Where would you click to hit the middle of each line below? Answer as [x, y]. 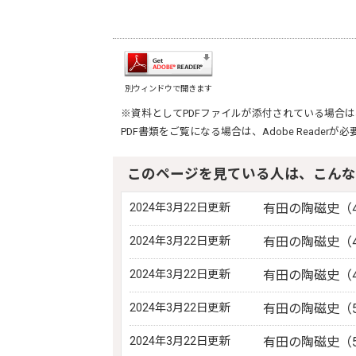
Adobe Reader [296, 132]
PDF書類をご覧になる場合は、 [192, 132]
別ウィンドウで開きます [168, 89]
